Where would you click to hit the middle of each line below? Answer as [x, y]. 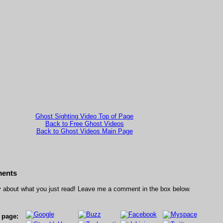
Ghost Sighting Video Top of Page [84, 116]
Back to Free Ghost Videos [84, 124]
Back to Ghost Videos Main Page [84, 131]
